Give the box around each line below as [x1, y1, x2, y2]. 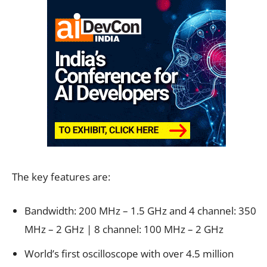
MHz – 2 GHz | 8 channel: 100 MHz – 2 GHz [24, 222, 223, 236]
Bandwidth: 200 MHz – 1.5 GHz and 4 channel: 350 [24, 203, 256, 218]
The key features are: [12, 169, 110, 184]
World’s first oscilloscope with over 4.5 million [24, 246, 234, 260]
